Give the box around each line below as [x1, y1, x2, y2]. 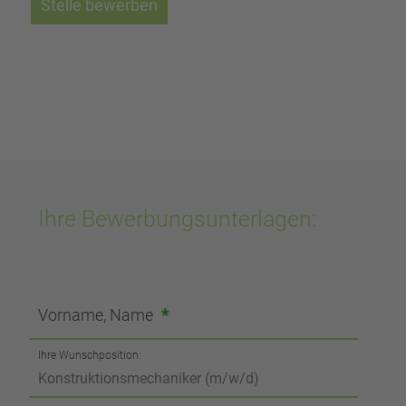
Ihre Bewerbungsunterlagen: [38, 206, 317, 233]
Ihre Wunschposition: [38, 349, 142, 362]
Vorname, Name [38, 305, 158, 325]
